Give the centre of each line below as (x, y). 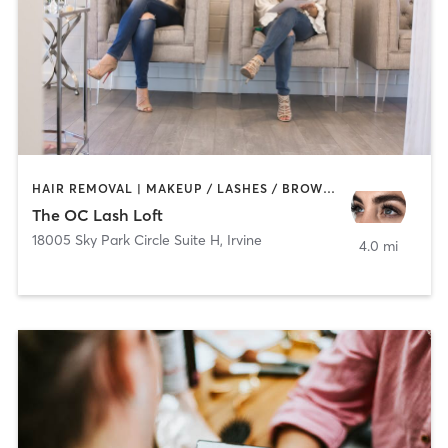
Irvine (244, 239)
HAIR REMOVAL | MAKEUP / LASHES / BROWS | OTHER (328, 189)
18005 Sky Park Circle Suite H (125, 239)
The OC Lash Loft (97, 214)
